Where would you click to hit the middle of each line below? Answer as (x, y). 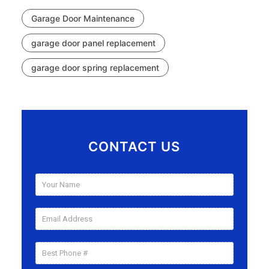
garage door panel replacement (94, 43)
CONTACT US (134, 147)
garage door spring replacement (95, 68)
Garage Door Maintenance (83, 18)
